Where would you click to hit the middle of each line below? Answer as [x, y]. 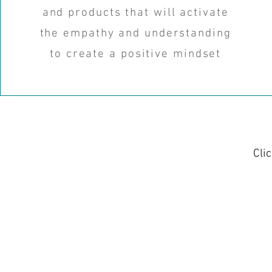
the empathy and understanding [135, 34]
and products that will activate [135, 13]
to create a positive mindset [136, 54]
